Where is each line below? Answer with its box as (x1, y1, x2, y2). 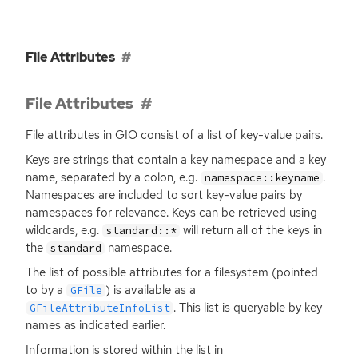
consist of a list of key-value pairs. (137, 126, 323, 143)
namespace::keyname (204, 170, 320, 185)
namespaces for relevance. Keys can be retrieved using (26, 204, 317, 221)
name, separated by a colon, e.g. (26, 169, 201, 185)
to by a (26, 281, 66, 298)
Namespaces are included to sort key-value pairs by (26, 186, 302, 203)
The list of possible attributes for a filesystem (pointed (26, 264, 318, 280)
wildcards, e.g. (26, 221, 102, 238)
